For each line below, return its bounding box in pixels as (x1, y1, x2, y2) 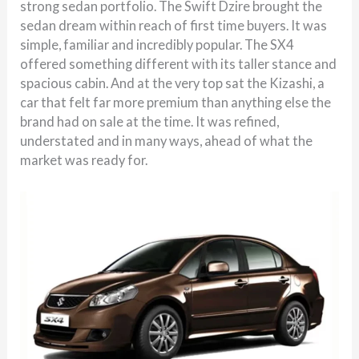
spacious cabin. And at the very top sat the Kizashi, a (20, 75, 325, 91)
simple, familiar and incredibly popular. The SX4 (20, 37, 295, 53)
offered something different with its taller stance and (20, 56, 337, 72)
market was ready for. (20, 152, 148, 168)
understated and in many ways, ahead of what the (20, 133, 313, 149)
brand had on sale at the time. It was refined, (20, 114, 280, 130)
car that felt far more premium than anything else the (20, 95, 332, 111)
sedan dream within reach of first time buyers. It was (20, 18, 328, 34)
